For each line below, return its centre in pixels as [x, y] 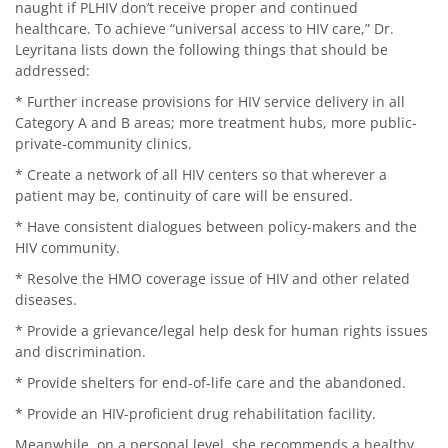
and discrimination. [80, 351]
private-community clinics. [103, 143]
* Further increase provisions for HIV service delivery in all [210, 101]
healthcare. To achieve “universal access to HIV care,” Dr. [204, 28]
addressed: [52, 70]
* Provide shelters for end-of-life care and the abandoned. [210, 382]
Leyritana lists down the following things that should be [201, 49]
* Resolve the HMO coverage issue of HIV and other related [212, 278]
